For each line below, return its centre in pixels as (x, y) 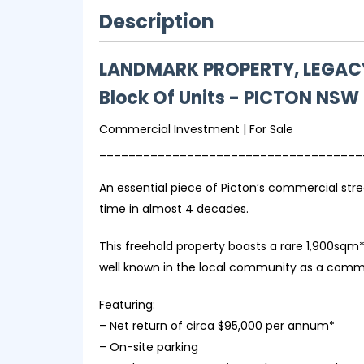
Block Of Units (162, 98)
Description (157, 22)
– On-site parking (149, 347)
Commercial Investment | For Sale (196, 129)
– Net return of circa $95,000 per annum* (217, 326)
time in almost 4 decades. (174, 209)
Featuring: (127, 305)
